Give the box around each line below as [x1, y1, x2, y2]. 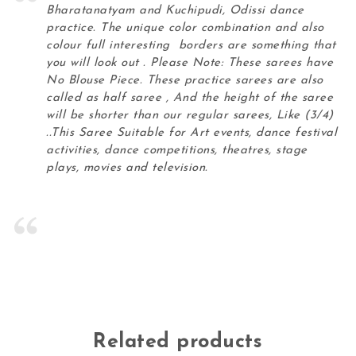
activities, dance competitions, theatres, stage [46, 145, 308, 157]
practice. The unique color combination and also [46, 22, 324, 34]
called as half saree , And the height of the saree [46, 92, 334, 104]
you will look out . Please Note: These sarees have [46, 57, 334, 69]
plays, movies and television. [46, 162, 208, 174]
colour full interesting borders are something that [46, 40, 336, 52]
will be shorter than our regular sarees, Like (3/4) [46, 110, 334, 122]
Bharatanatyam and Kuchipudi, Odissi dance [46, 5, 304, 17]
